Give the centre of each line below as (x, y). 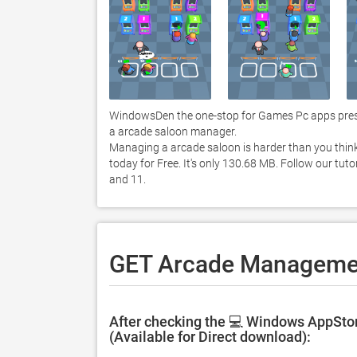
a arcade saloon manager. (174, 131)
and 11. (129, 179)
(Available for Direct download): (210, 337)
